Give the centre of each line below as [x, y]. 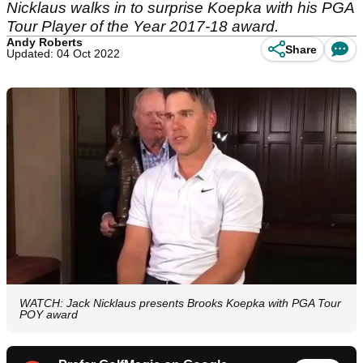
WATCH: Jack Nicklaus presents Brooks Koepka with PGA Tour [180, 303]
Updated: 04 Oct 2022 [63, 53]
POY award [49, 315]
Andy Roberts [45, 42]
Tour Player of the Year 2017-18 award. [143, 26]
